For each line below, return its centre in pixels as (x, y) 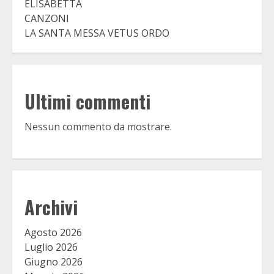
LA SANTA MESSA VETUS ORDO (97, 33)
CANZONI (47, 19)
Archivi (51, 207)
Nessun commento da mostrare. (98, 127)
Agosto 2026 (53, 233)
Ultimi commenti (87, 102)
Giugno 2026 (54, 262)
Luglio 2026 (51, 247)
